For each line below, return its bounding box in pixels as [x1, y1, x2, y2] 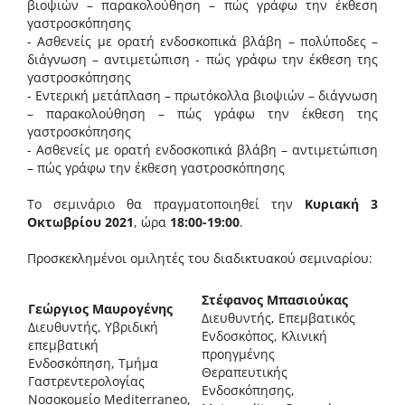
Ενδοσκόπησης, [202, 381, 295, 400]
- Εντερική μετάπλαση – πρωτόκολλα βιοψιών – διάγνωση [27, 87, 378, 105]
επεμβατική [28, 336, 99, 354]
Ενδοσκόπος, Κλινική [202, 327, 327, 345]
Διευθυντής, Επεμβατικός [202, 309, 355, 327]
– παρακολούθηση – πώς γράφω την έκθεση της [27, 105, 378, 123]
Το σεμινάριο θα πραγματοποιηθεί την [27, 195, 305, 213]
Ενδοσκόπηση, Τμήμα [28, 354, 158, 372]
